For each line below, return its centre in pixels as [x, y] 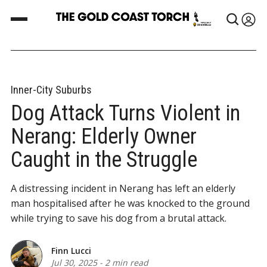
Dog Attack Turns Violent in [125, 113]
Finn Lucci [71, 250]
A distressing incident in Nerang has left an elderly [123, 188]
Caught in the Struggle [104, 160]
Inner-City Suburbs [51, 90]
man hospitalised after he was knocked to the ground [130, 203]
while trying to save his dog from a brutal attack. [119, 218]
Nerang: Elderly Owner [104, 136]
